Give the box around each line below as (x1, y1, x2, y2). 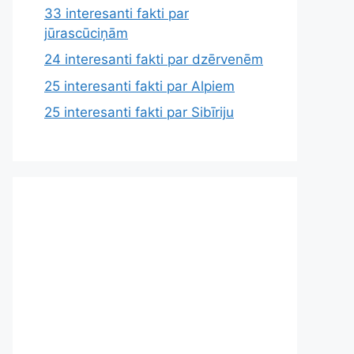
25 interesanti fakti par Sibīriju (44, 104, 234, 120)
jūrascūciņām (44, 24, 128, 41)
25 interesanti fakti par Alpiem (44, 77, 235, 94)
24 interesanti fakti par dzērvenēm (44, 51, 263, 67)
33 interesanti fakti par (44, 5, 189, 21)
